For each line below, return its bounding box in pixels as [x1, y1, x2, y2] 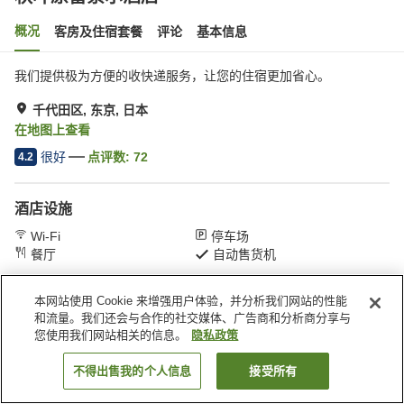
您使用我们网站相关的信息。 [34, 328, 188, 342]
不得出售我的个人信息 [72, 364, 192, 378]
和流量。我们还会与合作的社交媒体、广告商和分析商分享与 [34, 311, 352, 325]
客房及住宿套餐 [54, 24, 142, 39]
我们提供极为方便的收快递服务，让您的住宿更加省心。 [14, 69, 330, 83]
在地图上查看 [14, 123, 90, 137]
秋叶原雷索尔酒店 [218, 295, 305, 308]
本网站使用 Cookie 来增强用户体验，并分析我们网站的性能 [34, 294, 348, 308]
